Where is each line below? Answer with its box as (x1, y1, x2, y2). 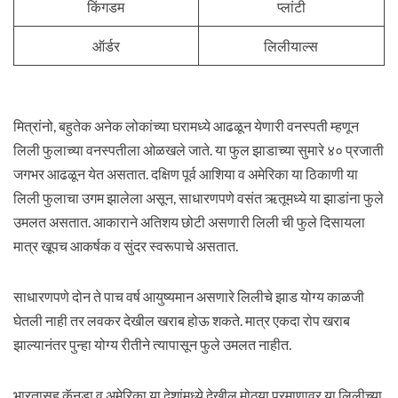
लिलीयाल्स (264, 37, 319, 54)
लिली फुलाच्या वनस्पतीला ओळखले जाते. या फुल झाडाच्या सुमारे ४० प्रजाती (12, 141, 384, 158)
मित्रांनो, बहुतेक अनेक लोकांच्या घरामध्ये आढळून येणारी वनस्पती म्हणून (12, 117, 359, 134)
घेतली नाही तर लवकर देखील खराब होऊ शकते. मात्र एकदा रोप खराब (12, 312, 350, 329)
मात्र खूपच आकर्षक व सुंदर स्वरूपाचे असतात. (12, 237, 238, 254)
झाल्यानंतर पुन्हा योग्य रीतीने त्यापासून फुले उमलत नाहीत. (12, 336, 291, 353)
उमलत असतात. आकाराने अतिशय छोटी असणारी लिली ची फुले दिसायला (12, 213, 365, 230)
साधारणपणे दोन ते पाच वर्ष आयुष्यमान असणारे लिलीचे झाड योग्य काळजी (12, 288, 364, 305)
